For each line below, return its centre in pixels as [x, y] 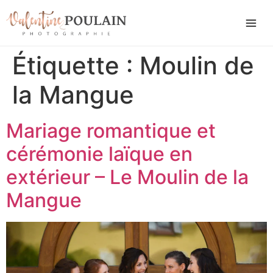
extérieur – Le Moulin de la [127, 177]
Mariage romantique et [111, 131]
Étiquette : [76, 66]
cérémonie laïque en [99, 154]
